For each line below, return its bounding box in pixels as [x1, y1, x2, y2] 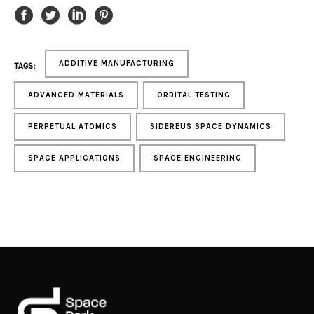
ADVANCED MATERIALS [28, 90, 124, 100]
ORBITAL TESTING [157, 90, 231, 100]
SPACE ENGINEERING [153, 153, 242, 163]
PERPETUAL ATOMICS [28, 122, 117, 132]
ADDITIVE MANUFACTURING [59, 59, 175, 69]
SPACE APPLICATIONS [28, 153, 121, 163]
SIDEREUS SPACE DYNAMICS [150, 122, 271, 132]
